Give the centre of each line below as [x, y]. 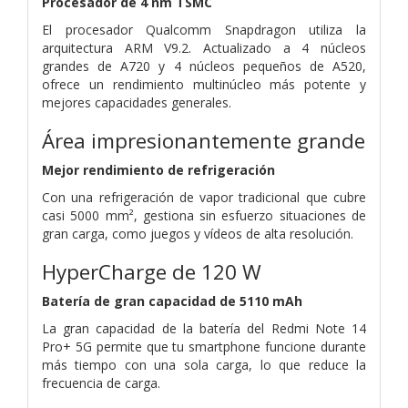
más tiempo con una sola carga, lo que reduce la [204, 364]
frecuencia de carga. [101, 382]
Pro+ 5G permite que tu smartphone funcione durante [204, 346]
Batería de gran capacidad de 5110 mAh [172, 301]
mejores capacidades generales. [137, 102]
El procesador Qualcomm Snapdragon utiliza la [204, 29]
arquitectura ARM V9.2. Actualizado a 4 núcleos [204, 47]
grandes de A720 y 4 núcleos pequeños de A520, [204, 66]
